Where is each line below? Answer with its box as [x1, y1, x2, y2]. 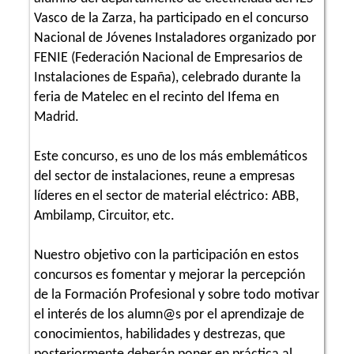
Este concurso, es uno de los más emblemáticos [34, 149, 307, 164]
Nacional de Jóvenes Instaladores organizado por [34, 30, 316, 46]
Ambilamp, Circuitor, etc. [34, 208, 175, 224]
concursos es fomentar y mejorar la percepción [34, 267, 305, 283]
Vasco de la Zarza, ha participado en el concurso [34, 10, 309, 26]
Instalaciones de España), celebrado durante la [34, 70, 301, 85]
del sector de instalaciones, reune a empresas [34, 168, 295, 184]
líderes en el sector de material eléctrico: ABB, [34, 188, 299, 204]
